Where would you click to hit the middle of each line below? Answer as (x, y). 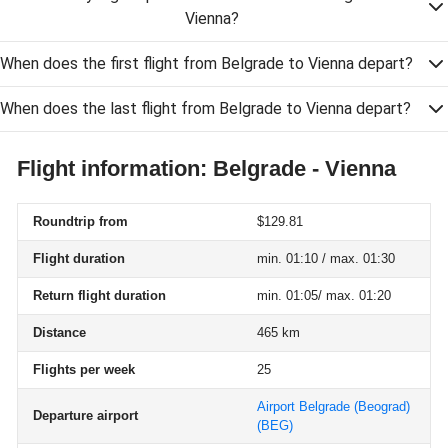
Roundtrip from (80, 221)
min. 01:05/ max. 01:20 (324, 295)
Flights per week (84, 369)
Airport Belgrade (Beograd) (333, 406)
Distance (59, 332)
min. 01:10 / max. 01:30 (326, 258)
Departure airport (85, 415)
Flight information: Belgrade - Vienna (206, 168)
